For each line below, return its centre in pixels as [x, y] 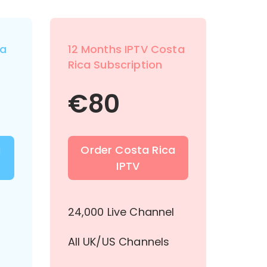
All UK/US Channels [119, 242]
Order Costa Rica [128, 150]
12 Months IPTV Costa [126, 49]
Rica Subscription [115, 65]
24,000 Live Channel [121, 212]
